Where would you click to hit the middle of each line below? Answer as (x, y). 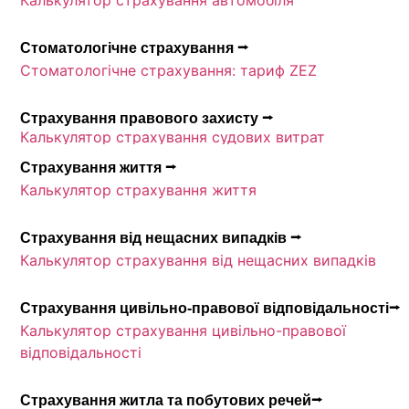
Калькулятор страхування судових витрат (173, 136)
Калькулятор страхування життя (139, 190)
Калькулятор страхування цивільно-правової (184, 330)
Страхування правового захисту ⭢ (147, 118)
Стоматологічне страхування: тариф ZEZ (169, 70)
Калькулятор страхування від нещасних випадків (199, 261)
